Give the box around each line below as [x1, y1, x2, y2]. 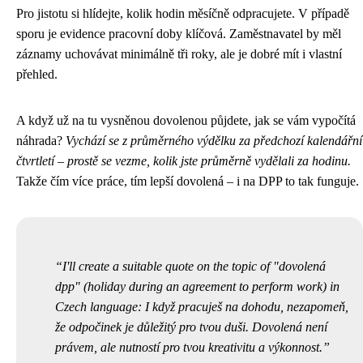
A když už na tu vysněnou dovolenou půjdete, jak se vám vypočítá [16, 113, 356, 127]
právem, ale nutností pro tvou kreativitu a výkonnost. [55, 340, 322, 354]
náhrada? [16, 133, 66, 147]
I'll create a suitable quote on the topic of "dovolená [62, 258, 326, 273]
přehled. [16, 66, 58, 81]
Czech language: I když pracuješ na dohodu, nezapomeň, [55, 299, 348, 314]
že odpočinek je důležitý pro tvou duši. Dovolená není [55, 319, 327, 334]
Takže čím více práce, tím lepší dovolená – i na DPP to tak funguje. [16, 173, 359, 188]
